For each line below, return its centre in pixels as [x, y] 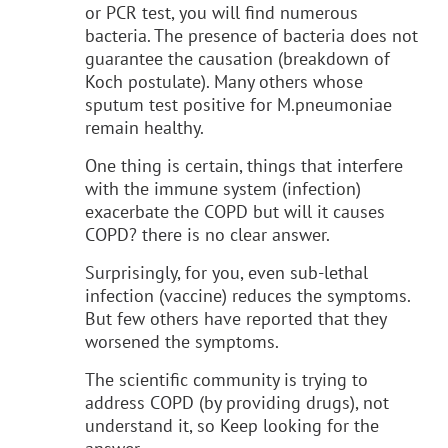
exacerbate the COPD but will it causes [235, 211]
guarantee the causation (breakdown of [237, 58]
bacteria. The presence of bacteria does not [251, 35]
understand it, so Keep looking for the [232, 425]
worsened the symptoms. [182, 341]
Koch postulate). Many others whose [224, 81]
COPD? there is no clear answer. [207, 234]
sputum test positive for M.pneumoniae [238, 104]
